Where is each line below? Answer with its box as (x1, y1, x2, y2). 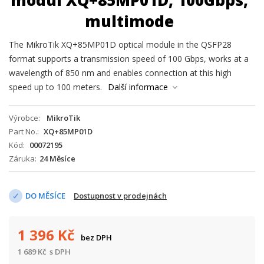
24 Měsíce (39, 153, 75, 164)
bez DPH (81, 232, 112, 243)
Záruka (9, 153, 35, 164)
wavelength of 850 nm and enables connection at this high (9, 67, 232, 78)
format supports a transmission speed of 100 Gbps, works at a (9, 53, 249, 64)
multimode (84, 11, 174, 32)
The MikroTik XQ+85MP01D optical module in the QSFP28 (9, 39, 232, 50)
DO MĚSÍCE (25, 190, 65, 201)
